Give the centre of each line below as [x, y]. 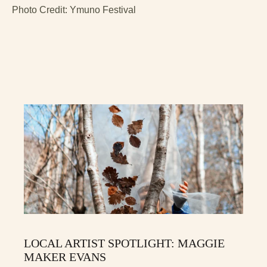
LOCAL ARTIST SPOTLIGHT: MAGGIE [124, 243]
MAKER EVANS [65, 257]
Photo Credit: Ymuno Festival [74, 10]
